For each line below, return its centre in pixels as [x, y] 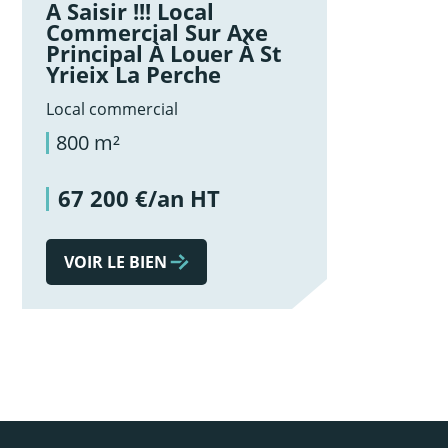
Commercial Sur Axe [157, 33]
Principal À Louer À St [164, 54]
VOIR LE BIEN [116, 261]
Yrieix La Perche [134, 75]
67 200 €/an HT [138, 199]
